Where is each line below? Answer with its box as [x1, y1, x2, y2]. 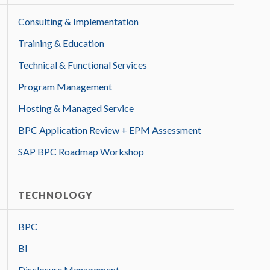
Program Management [18, 81, 112, 93]
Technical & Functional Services [18, 59, 147, 71]
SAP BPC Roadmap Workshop [18, 146, 144, 158]
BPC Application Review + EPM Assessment [18, 124, 201, 136]
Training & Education [18, 37, 104, 49]
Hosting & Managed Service [18, 102, 134, 115]
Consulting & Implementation [18, 16, 139, 28]
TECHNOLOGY [18, 189, 93, 201]
